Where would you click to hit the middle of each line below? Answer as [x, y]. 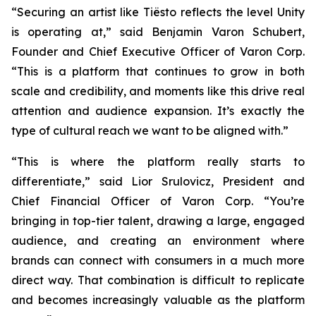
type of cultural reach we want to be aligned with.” [150, 131]
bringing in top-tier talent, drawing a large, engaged [158, 221]
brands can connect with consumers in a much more [158, 261]
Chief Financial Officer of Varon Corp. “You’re [158, 201]
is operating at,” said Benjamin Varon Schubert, [158, 32]
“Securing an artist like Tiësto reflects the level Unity [158, 12]
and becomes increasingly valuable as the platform [158, 300]
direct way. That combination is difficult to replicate [158, 280]
